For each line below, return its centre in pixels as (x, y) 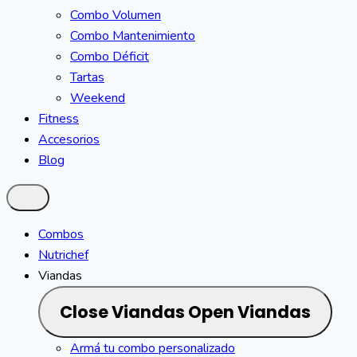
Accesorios (69, 139)
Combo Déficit (110, 57)
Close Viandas (122, 312)
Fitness (59, 119)
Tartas (87, 77)
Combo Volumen (116, 15)
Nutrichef (63, 255)
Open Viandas (249, 312)
